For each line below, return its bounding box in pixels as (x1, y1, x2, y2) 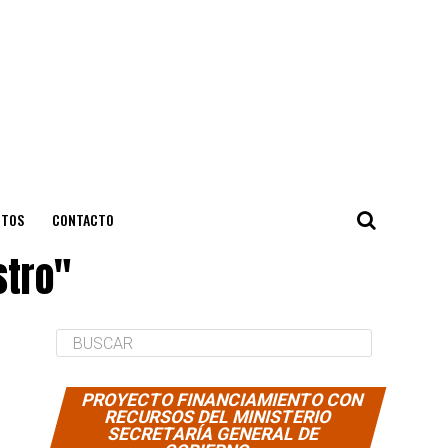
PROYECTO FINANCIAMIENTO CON (79, 390, 367, 410)
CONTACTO (51, 209, 114, 230)
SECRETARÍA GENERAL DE (105, 424, 323, 444)
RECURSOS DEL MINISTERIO (102, 407, 335, 427)
